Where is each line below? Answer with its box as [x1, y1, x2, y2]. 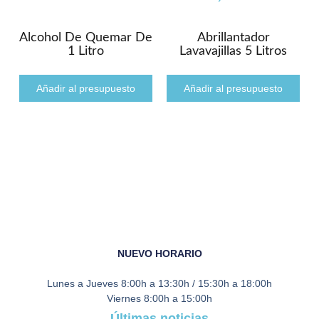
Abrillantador [197, 31, 270, 45]
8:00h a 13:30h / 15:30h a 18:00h [118, 277, 272, 289]
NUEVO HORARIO [117, 247, 202, 259]
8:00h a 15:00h [141, 292, 212, 304]
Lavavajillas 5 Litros [179, 45, 288, 58]
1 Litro [67, 45, 104, 58]
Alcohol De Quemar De [19, 31, 152, 45]
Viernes [107, 292, 141, 304]
